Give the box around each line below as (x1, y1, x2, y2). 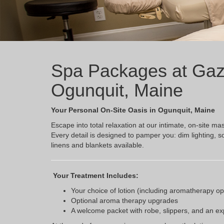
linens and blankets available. (51, 141, 144, 149)
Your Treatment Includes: (51, 171, 138, 180)
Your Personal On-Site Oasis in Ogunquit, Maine (51, 106, 215, 114)
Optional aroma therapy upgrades (71, 196, 178, 205)
